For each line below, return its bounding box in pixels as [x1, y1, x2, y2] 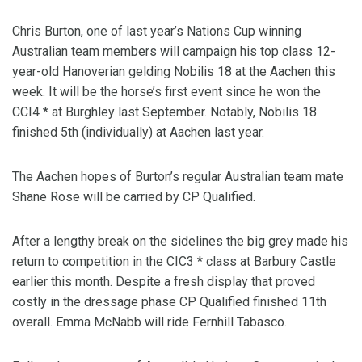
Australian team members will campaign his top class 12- [12, 44, 335, 60]
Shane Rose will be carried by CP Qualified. [12, 189, 255, 205]
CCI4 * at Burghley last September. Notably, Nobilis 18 [12, 104, 317, 120]
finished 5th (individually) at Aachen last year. [12, 124, 264, 141]
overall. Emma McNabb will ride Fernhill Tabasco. [12, 314, 290, 330]
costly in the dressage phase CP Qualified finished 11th [12, 294, 326, 310]
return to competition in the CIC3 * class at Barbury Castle [12, 254, 336, 270]
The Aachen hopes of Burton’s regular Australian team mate [12, 169, 343, 185]
